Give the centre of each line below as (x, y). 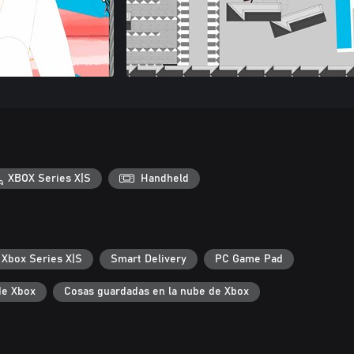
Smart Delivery (149, 259)
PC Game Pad (249, 259)
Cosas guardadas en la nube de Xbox (156, 292)
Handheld (165, 178)
